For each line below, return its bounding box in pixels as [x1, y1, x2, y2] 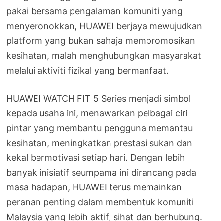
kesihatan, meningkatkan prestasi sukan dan [6, 137, 193, 148]
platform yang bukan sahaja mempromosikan [6, 35, 196, 46]
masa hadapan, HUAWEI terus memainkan [6, 182, 182, 192]
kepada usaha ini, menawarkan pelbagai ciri [6, 108, 188, 118]
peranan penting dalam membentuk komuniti [6, 196, 194, 207]
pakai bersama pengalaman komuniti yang [6, 5, 183, 16]
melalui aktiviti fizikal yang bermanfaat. [6, 65, 169, 75]
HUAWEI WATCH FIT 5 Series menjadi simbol [6, 93, 191, 104]
